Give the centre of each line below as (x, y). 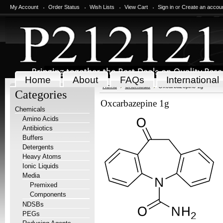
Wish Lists (102, 7)
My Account (24, 7)
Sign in (166, 7)
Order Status (64, 7)
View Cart (136, 7)
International (192, 80)
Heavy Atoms (42, 157)
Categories (41, 95)
